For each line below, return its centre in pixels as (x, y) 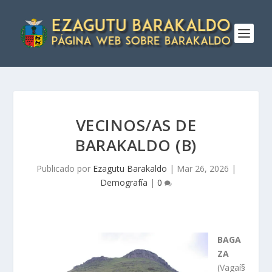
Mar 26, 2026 (202, 168)
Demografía (124, 182)
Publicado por (64, 168)
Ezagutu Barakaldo (130, 168)
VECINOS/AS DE (136, 125)
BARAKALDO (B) (136, 145)
